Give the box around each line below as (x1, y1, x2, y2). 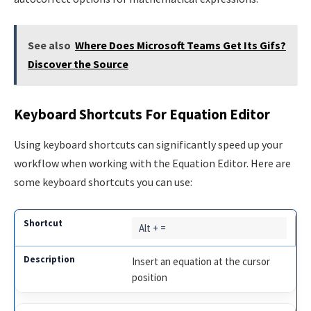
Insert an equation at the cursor (132, 254, 271, 268)
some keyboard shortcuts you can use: (14, 175, 192, 190)
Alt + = (139, 221, 167, 235)
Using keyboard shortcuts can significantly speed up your (14, 137, 283, 152)
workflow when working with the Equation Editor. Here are (14, 156, 291, 171)
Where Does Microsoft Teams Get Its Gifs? (74, 38, 286, 53)
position (132, 270, 168, 284)
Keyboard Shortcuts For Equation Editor (14, 105, 270, 124)
